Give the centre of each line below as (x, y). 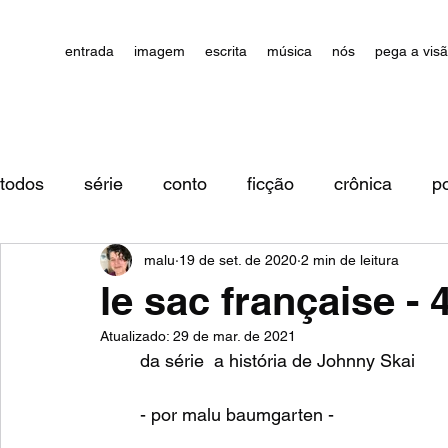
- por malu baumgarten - (237, 414)
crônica (363, 183)
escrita (226, 51)
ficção (270, 183)
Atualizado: (136, 336)
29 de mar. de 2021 (234, 336)
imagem (159, 51)
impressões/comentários (137, 263)
